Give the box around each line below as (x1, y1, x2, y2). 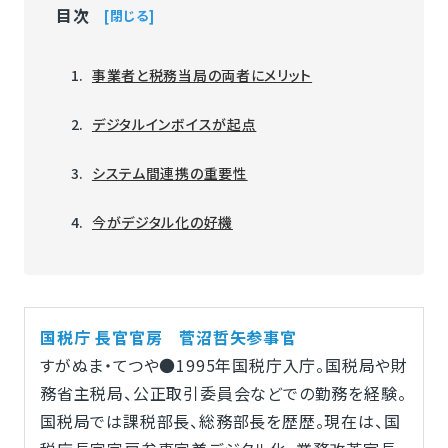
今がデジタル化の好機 (91, 212, 233, 232)
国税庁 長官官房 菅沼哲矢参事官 (39, 325, 297, 349)
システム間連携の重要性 (91, 163, 248, 183)
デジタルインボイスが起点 (91, 114, 257, 134)
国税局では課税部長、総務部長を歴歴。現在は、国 (39, 409, 401, 433)
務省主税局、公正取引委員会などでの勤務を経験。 (39, 381, 407, 405)
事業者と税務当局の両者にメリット (91, 65, 313, 85)
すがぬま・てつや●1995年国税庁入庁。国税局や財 (39, 353, 408, 377)
